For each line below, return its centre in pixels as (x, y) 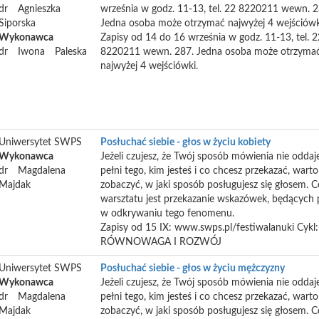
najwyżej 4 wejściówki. (149, 66)
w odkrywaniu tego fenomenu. (167, 214)
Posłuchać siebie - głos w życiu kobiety (185, 142)
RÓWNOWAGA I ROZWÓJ (161, 242)
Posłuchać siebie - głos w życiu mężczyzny (193, 268)
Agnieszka (39, 9)
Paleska (71, 52)
